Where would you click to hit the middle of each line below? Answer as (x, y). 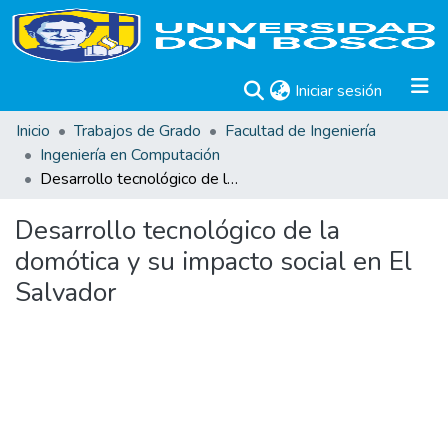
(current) (410, 90)
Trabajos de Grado (137, 131)
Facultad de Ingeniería (300, 131)
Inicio (33, 131)
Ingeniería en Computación (130, 155)
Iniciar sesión (338, 91)
